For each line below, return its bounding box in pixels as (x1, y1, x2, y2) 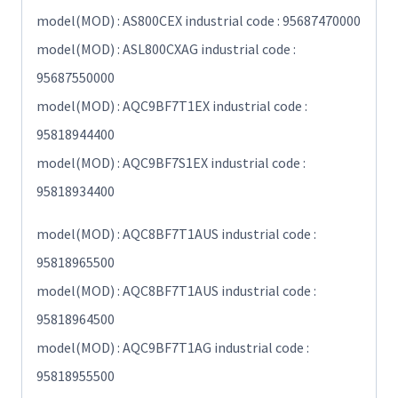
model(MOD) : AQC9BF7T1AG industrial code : (36, 338, 309, 357)
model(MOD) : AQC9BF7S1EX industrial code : (36, 154, 306, 172)
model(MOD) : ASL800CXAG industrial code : (36, 40, 296, 59)
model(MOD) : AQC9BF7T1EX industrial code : (36, 97, 307, 115)
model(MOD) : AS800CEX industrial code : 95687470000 (36, 12, 361, 30)
